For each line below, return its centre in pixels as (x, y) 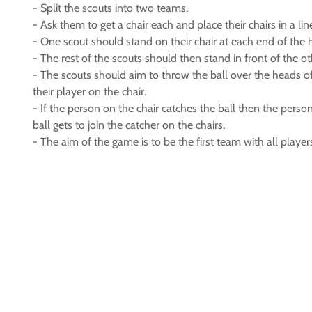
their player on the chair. (89, 92)
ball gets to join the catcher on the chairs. (129, 125)
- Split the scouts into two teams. (110, 8)
